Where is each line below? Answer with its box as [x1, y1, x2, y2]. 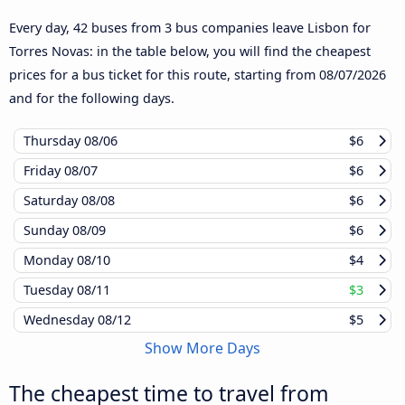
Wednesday [24, 311, 98, 329]
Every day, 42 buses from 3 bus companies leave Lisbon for [9, 19, 371, 37]
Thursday [24, 132, 84, 150]
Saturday [24, 192, 81, 210]
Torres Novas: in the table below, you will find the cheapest [9, 42, 371, 61]
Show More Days [145, 338, 260, 359]
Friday [24, 162, 64, 180]
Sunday [24, 221, 72, 240]
